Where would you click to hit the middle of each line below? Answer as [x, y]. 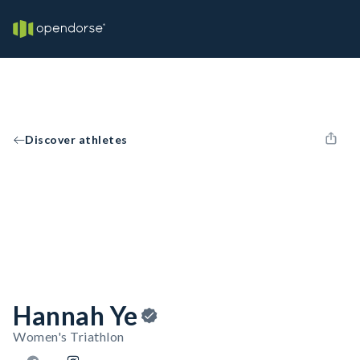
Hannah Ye [76, 315]
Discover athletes [76, 139]
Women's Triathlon [69, 336]
